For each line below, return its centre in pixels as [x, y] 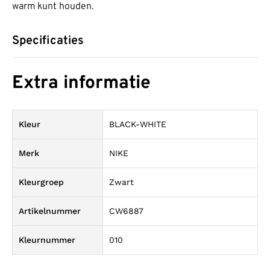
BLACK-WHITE [138, 124]
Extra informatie [81, 83]
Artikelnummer [50, 211]
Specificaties [48, 41]
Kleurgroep [41, 182]
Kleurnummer [47, 240]
